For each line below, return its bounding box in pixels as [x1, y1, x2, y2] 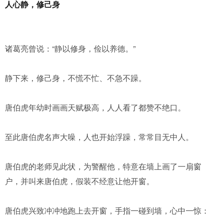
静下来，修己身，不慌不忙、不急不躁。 [5, 72, 146, 83]
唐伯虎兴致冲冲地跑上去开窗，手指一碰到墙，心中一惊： [5, 205, 209, 216]
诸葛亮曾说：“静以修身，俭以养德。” [5, 43, 136, 54]
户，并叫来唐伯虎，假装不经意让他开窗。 [5, 175, 154, 187]
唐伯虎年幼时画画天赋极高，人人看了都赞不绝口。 [5, 102, 186, 113]
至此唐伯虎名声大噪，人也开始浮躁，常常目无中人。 [5, 131, 193, 142]
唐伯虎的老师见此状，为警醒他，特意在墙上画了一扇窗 [5, 161, 201, 172]
